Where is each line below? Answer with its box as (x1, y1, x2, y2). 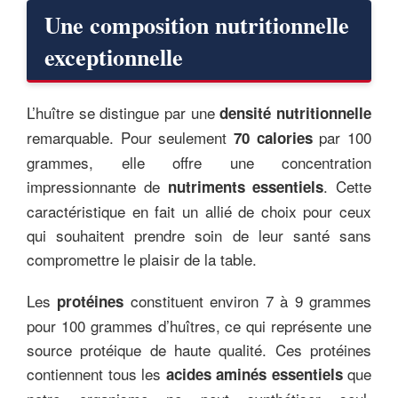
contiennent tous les (27, 362, 166, 385)
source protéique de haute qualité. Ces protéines (27, 338, 371, 361)
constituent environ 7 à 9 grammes (123, 289, 372, 312)
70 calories (234, 126, 313, 148)
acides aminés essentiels (165, 362, 343, 385)
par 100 (312, 125, 372, 148)
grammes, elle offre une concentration (27, 150, 371, 173)
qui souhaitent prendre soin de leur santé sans (27, 223, 371, 246)
